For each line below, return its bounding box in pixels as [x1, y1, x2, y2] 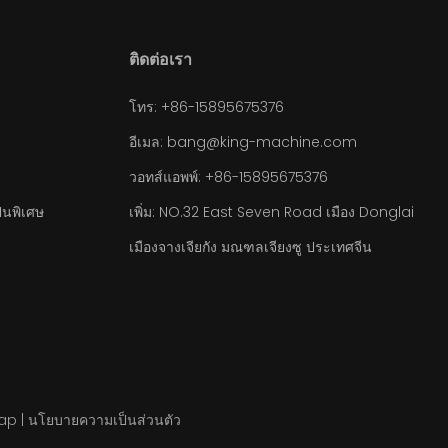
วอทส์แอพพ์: [128, 167, 205, 187]
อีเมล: [128, 132, 167, 152]
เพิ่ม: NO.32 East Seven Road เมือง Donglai [128, 202, 414, 222]
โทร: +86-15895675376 [128, 97, 284, 117]
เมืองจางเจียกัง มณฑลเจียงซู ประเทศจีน [128, 237, 372, 257]
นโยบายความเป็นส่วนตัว [28, 410, 181, 430]
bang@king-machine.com [166, 132, 357, 152]
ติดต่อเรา [128, 48, 192, 71]
